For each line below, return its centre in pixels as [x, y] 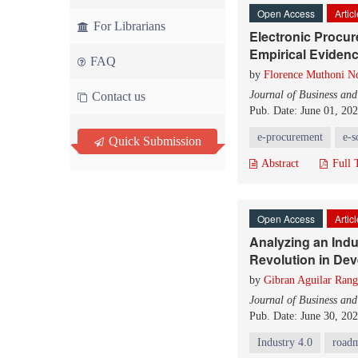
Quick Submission [153, 141]
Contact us [117, 96]
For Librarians [128, 26]
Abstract [279, 163]
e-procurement [290, 137]
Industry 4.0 [285, 342]
